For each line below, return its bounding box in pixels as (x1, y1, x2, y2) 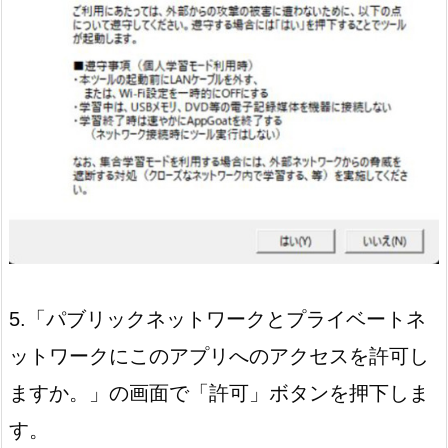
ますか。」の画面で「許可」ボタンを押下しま (9, 382, 429, 405)
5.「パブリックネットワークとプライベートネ (9, 308, 426, 331)
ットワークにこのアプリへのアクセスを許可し (9, 345, 429, 368)
